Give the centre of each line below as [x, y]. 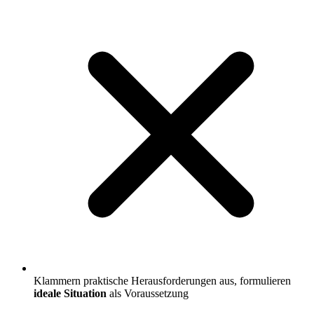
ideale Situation [70, 294]
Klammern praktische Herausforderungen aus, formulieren [162, 281]
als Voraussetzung [148, 294]
